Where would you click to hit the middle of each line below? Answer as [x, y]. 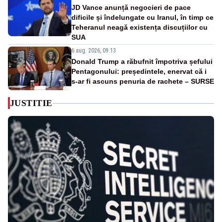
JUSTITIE [31, 103]
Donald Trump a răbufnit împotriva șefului [142, 62]
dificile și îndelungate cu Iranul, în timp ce [142, 18]
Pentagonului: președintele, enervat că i [139, 72]
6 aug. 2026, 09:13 [94, 51]
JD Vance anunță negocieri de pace [131, 8]
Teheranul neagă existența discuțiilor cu [139, 28]
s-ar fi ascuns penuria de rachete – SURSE [143, 82]
